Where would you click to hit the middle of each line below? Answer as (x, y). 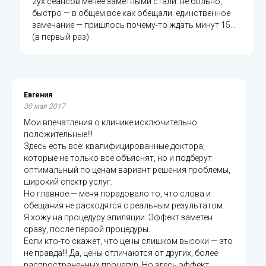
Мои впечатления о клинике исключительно (110, 122)
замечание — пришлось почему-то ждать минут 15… (134, 25)
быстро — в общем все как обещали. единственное (131, 13)
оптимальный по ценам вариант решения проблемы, (127, 170)
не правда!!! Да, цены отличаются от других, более (121, 253)
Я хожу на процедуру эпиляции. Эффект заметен (118, 217)
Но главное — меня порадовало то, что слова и (117, 193)
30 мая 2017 (45, 106)
